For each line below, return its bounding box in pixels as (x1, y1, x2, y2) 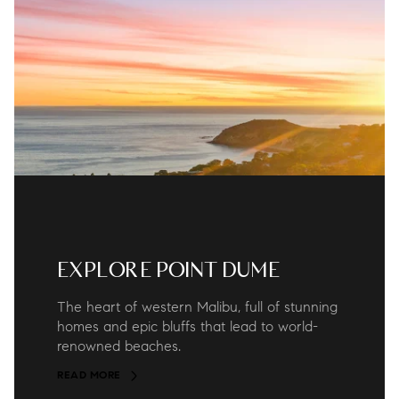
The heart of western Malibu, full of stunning (57, 298, 338, 316)
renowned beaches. (57, 338, 181, 355)
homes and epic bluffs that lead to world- (57, 318, 318, 336)
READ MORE (57, 370, 121, 382)
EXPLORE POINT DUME (57, 257, 280, 283)
